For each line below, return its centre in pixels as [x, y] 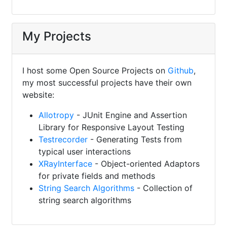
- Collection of [163, 188]
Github [181, 70]
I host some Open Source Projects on [95, 70]
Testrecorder [63, 139]
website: [38, 95]
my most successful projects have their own [107, 83]
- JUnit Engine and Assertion [130, 115]
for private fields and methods [97, 176]
